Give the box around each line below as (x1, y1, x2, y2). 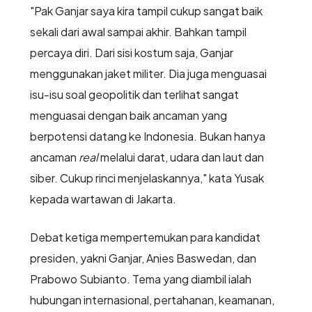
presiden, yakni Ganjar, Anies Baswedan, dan (29, 251, 256, 266)
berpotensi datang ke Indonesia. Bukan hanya (29, 129, 265, 144)
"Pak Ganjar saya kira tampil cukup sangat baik (29, 3, 263, 19)
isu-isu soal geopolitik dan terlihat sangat (29, 87, 239, 102)
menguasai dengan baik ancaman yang (29, 108, 227, 123)
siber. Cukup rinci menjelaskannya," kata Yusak (29, 171, 264, 186)
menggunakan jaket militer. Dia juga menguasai (29, 66, 267, 81)
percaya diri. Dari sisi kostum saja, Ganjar (29, 45, 233, 61)
